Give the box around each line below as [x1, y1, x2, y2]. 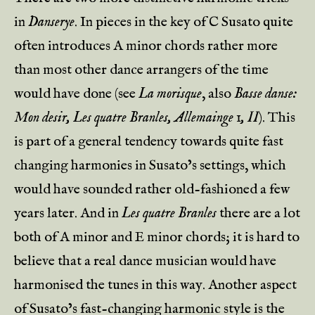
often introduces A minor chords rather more [14, 37, 278, 55]
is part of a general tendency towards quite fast [14, 133, 283, 150]
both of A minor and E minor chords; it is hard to [14, 229, 300, 246]
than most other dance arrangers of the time [14, 61, 269, 79]
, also [202, 85, 234, 103]
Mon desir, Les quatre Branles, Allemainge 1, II [14, 109, 259, 127]
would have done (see [14, 85, 139, 103]
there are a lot [217, 205, 300, 222]
